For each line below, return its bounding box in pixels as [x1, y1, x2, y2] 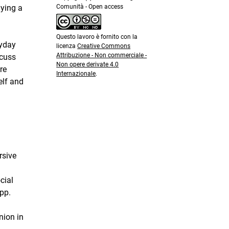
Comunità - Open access [56, 3, 124, 11]
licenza [56, 42, 78, 50]
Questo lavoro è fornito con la [56, 33, 138, 40]
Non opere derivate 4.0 [56, 60, 119, 68]
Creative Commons [77, 42, 131, 50]
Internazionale [56, 70, 96, 77]
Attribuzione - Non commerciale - [56, 51, 147, 59]
